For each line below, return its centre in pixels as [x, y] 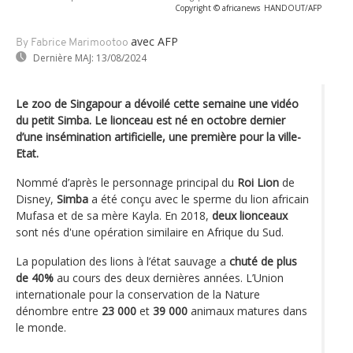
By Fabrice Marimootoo [72, 43]
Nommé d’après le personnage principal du [126, 182]
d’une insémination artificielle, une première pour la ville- [158, 136]
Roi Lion [258, 182]
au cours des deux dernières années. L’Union [169, 277]
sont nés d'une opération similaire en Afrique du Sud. [150, 232]
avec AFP [154, 41]
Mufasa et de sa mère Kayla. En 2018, [114, 215]
